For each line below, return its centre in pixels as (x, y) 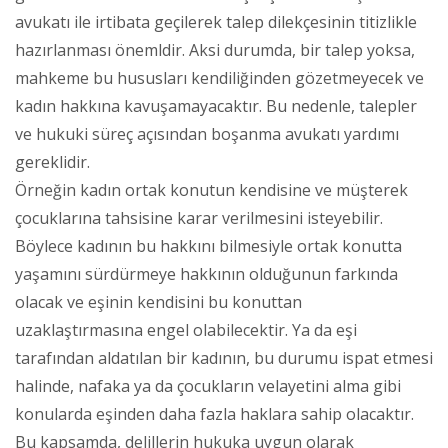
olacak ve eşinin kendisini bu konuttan (158, 301)
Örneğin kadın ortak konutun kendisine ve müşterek (211, 189)
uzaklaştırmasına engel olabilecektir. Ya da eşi (186, 329)
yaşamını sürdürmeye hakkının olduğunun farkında (206, 273)
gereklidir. (52, 161)
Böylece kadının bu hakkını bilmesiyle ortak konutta (208, 245)
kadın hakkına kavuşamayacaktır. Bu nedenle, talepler (216, 105)
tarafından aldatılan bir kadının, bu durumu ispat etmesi (224, 357)
